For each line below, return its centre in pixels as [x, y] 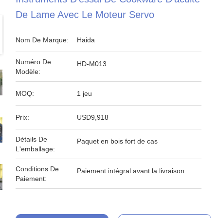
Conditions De [37, 169]
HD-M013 [92, 64]
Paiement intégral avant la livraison [131, 171]
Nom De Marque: [42, 40]
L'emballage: [35, 149]
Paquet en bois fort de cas [117, 141]
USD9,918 [93, 117]
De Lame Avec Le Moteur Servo [85, 15]
